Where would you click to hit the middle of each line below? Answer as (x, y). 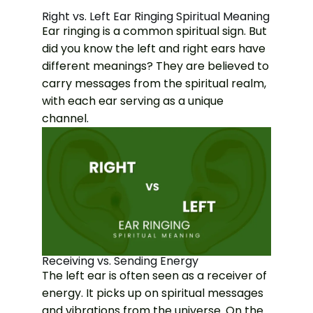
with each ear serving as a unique (133, 101)
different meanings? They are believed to (155, 66)
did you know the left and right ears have (154, 48)
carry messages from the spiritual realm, (154, 83)
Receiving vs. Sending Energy (120, 261)
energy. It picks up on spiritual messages (153, 293)
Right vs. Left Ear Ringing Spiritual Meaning (156, 16)
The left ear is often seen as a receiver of (154, 276)
